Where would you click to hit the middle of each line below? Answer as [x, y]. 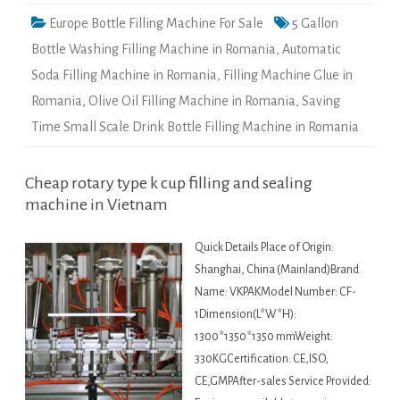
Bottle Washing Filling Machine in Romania [154, 50]
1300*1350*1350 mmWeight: [264, 337]
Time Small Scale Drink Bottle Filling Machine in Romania [195, 127]
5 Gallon [315, 24]
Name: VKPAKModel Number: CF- [275, 292]
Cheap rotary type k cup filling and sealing [169, 183]
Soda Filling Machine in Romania [124, 75]
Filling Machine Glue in [288, 75]
